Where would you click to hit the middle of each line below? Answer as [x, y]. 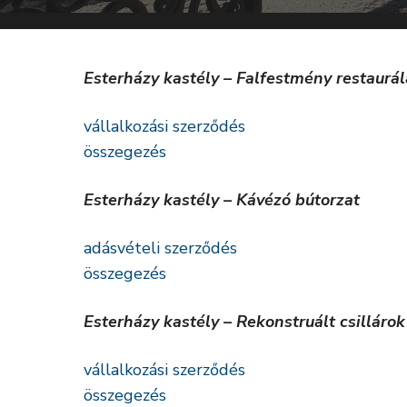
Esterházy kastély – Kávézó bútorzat [222, 200]
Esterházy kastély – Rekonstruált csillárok [244, 322]
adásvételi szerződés [160, 248]
